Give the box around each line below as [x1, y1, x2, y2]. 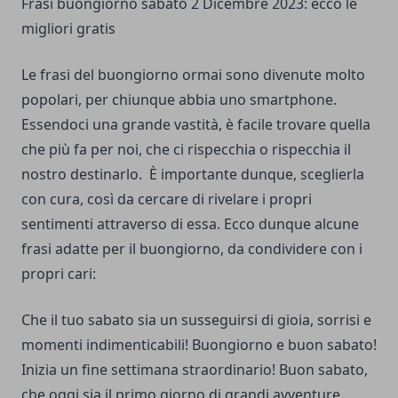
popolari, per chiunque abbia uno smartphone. [21, 89, 337, 109]
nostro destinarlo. [21, 163, 142, 184]
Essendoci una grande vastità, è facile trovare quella [21, 114, 370, 134]
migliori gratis [21, 18, 115, 38]
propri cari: [21, 263, 96, 283]
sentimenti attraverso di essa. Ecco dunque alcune [21, 213, 359, 234]
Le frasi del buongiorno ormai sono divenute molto [21, 64, 365, 84]
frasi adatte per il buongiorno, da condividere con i [21, 238, 362, 259]
